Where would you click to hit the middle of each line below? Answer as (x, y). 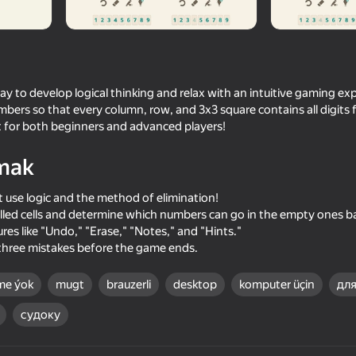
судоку (41, 315)
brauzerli (129, 285)
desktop (195, 285)
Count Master (104, 235)
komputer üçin (277, 285)
